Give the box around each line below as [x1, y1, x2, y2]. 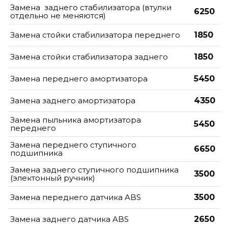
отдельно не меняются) [10, 10, 106, 20]
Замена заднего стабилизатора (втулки [10, 2, 172, 12]
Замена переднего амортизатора [10, 73, 148, 83]
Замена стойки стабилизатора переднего [10, 30, 180, 40]
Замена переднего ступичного [10, 139, 136, 150]
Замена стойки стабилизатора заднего [10, 51, 168, 62]
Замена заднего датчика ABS [10, 214, 129, 224]
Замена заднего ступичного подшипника [10, 164, 179, 175]
